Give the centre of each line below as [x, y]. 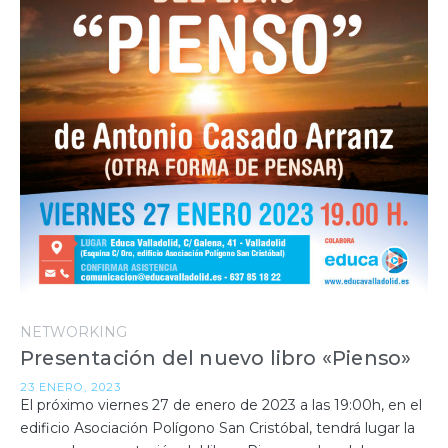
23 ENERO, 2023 [70, 387]
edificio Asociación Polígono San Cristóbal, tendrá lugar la [217, 428]
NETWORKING [73, 332]
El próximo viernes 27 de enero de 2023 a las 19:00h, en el [221, 405]
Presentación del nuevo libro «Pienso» [216, 358]
